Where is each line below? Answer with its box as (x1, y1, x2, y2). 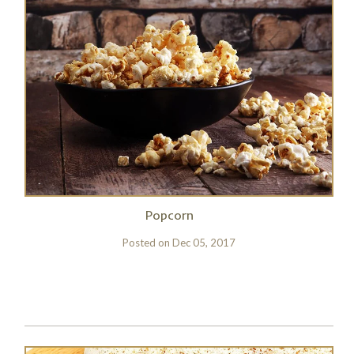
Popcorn (145, 207, 194, 223)
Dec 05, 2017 (171, 236, 235, 249)
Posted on (122, 236, 172, 249)
